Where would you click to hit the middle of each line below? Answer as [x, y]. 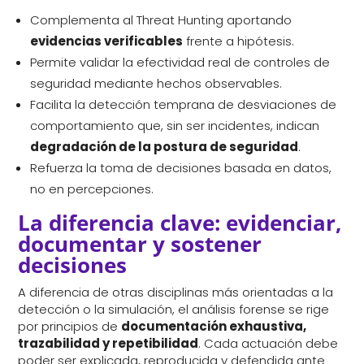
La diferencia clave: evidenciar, [180, 223]
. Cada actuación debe [269, 344]
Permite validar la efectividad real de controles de [180, 63]
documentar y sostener [140, 244]
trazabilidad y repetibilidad [108, 344]
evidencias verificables [107, 41]
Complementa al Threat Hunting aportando [161, 20]
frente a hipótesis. [239, 41]
